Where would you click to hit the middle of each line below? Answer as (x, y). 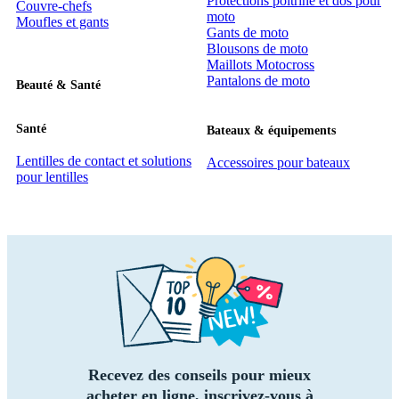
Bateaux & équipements (271, 130)
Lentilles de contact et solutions (104, 160)
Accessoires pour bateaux (278, 162)
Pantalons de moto (258, 81)
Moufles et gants (62, 22)
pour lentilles (52, 176)
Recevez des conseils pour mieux (199, 375)
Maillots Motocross (261, 65)
